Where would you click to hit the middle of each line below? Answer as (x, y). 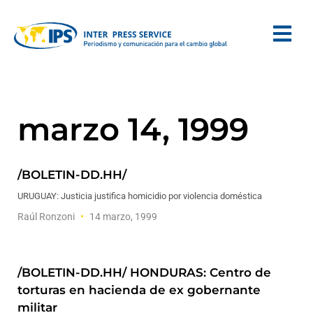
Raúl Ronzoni (47, 217)
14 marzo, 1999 (122, 217)
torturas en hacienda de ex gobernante (139, 290)
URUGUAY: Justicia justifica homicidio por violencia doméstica (140, 196)
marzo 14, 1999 (133, 129)
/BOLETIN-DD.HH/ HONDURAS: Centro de (144, 272)
